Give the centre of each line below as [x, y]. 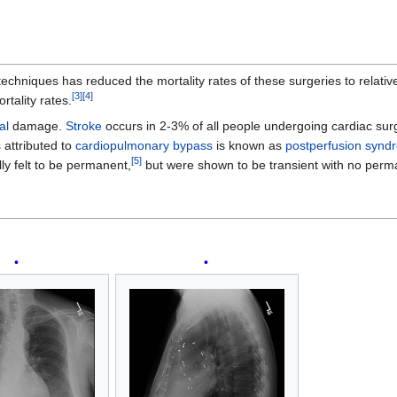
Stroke [84, 125]
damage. [37, 125]
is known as [249, 145]
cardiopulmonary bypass [144, 145]
